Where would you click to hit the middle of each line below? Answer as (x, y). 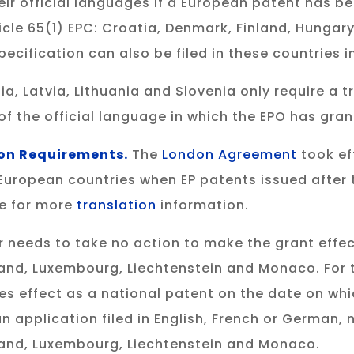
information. (203, 205)
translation (117, 205)
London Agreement (230, 155)
